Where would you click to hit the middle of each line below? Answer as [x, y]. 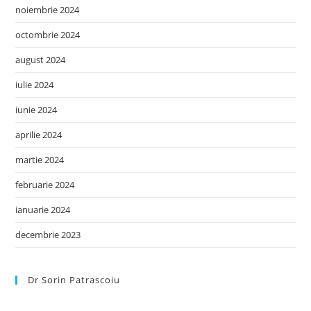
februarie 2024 [45, 184]
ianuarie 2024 [43, 209]
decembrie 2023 [48, 234]
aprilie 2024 [39, 134]
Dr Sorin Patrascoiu [74, 279]
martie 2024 [40, 159]
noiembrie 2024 [48, 9]
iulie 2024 [35, 84]
